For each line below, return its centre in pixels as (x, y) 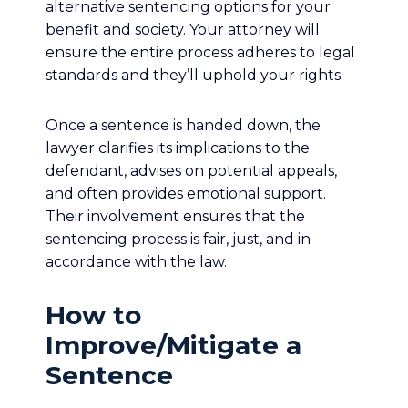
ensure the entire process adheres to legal (200, 52)
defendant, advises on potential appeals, (191, 171)
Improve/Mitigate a (173, 345)
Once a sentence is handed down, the (183, 125)
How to (93, 315)
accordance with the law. (136, 262)
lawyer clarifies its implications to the (178, 148)
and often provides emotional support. (186, 194)
